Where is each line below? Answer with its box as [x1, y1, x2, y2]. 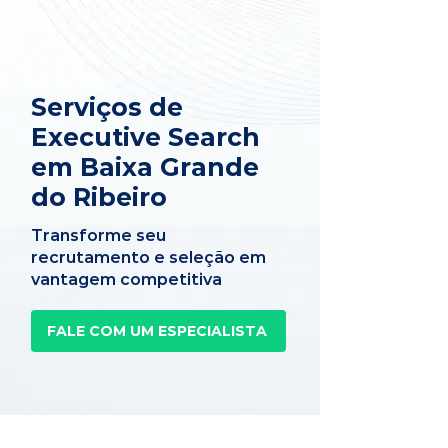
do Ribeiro [31, 182, 167, 212]
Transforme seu [31, 226, 166, 245]
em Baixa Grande [31, 152, 259, 182]
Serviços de [31, 92, 183, 122]
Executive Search [31, 122, 260, 152]
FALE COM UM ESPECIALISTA [46, 322, 267, 340]
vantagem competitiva [31, 270, 222, 289]
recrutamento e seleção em [31, 248, 266, 267]
